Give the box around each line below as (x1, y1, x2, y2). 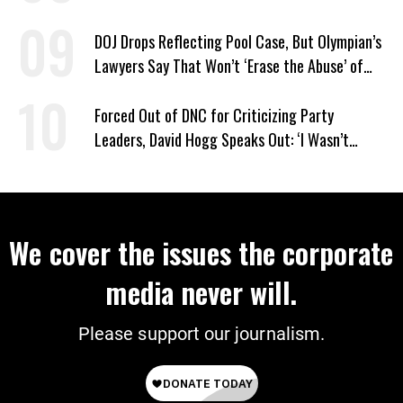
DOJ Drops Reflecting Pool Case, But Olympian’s (94, 30, 381, 54)
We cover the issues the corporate (9, 231, 394, 274)
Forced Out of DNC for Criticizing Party (94, 103, 334, 128)
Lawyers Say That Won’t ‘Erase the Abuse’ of (94, 54, 363, 78)
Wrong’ (94, 152, 137, 176)
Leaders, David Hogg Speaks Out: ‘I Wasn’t (94, 128, 349, 152)
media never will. (105, 271, 298, 314)
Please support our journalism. (78, 323, 325, 345)
